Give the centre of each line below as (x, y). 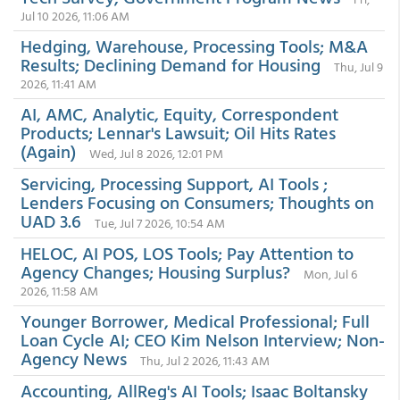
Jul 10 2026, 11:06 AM (75, 16)
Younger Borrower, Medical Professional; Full (195, 321)
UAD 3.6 (51, 221)
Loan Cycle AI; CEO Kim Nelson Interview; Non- (203, 339)
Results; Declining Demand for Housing (171, 64)
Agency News (74, 358)
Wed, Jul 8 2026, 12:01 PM (156, 153)
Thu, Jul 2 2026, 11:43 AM (205, 360)
